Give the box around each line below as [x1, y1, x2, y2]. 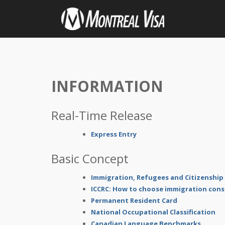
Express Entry [91, 130, 137, 139]
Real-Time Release [51, 107, 152, 124]
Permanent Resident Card [91, 196, 177, 205]
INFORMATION [51, 76, 163, 96]
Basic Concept [51, 150, 129, 167]
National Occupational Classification [91, 207, 215, 216]
